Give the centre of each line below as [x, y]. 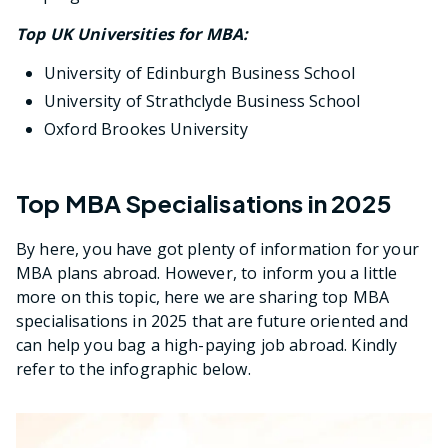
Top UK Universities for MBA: [132, 34]
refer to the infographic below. [133, 368]
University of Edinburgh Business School [199, 73]
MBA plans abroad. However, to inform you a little [207, 272]
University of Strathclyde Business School [202, 101]
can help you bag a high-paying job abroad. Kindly [207, 344]
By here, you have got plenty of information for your [217, 248]
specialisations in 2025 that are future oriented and [212, 320]
